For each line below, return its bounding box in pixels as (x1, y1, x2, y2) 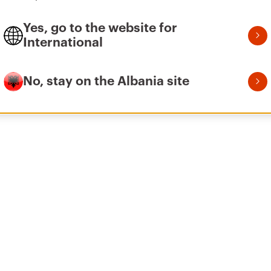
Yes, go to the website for (23, 22, 177, 34)
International (23, 36, 103, 49)
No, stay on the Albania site (23, 75, 189, 88)
